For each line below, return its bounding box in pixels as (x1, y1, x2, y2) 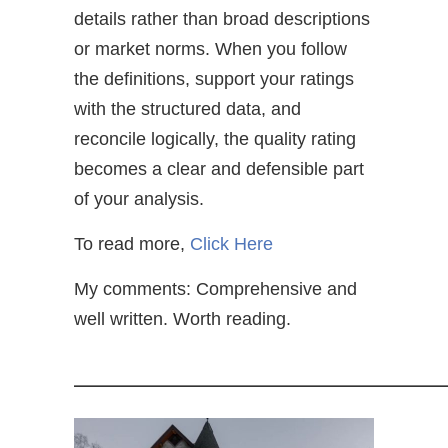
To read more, (74, 234, 190, 254)
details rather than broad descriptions (74, 9, 370, 29)
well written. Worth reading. (74, 309, 291, 329)
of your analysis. (74, 189, 204, 209)
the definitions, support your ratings (74, 69, 354, 89)
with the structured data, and (74, 99, 301, 119)
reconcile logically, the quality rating (74, 129, 356, 149)
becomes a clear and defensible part (74, 159, 364, 179)
